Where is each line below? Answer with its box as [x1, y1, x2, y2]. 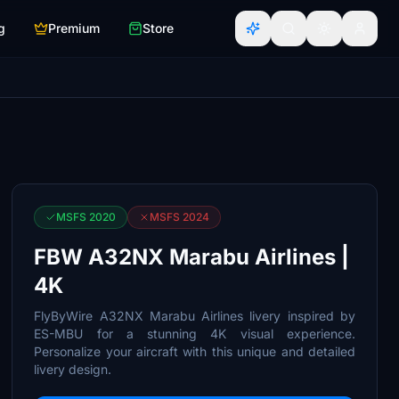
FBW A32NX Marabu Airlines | [34, 244, 350, 270]
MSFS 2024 [150, 210, 210, 224]
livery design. [34, 362, 112, 377]
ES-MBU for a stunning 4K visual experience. [34, 326, 355, 341]
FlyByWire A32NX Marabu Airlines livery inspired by [34, 308, 355, 323]
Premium [48, 20, 100, 36]
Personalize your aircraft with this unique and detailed [34, 344, 355, 359]
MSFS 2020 [56, 210, 117, 224]
